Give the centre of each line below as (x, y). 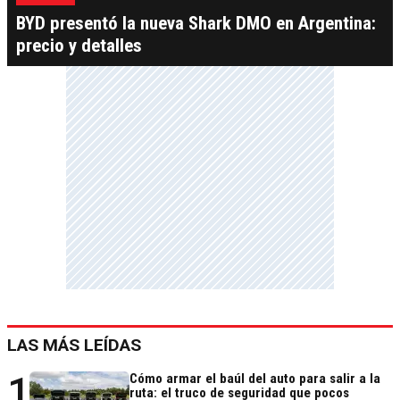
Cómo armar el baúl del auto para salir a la (255, 379)
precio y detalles (79, 46)
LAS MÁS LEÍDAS (74, 346)
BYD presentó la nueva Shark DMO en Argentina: (196, 24)
